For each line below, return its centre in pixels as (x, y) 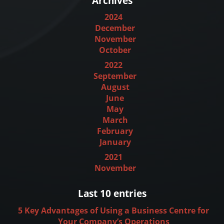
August (115, 87)
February (115, 131)
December (115, 28)
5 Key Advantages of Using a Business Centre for (113, 210)
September (115, 76)
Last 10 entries (112, 193)
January (115, 142)
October (115, 50)
